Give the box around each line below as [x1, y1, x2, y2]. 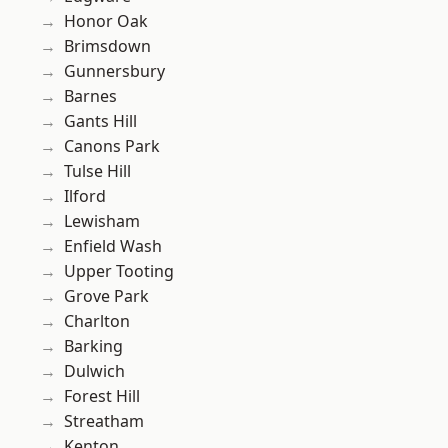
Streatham [64, 410, 144, 433]
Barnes [64, 85, 117, 108]
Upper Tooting [64, 260, 174, 283]
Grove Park [64, 285, 149, 308]
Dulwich [64, 360, 125, 383]
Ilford [64, 185, 106, 208]
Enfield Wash [64, 235, 162, 258]
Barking [64, 335, 123, 358]
